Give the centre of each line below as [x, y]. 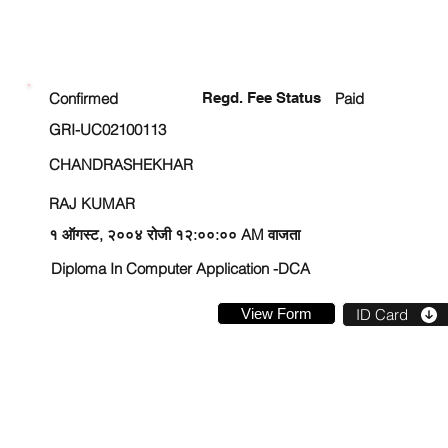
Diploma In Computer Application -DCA [180, 268]
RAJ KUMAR [92, 203]
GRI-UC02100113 [107, 129]
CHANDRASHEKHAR [121, 164]
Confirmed [83, 98]
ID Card [381, 314]
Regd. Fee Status [261, 97]
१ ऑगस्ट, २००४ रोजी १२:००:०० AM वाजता [174, 234]
